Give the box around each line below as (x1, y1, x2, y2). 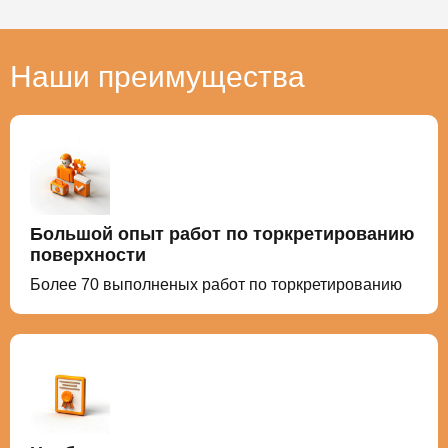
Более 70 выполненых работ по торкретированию (30, 275, 402, 293)
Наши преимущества (10, 59, 305, 93)
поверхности (30, 244, 146, 265)
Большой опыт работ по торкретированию (30, 223, 414, 244)
